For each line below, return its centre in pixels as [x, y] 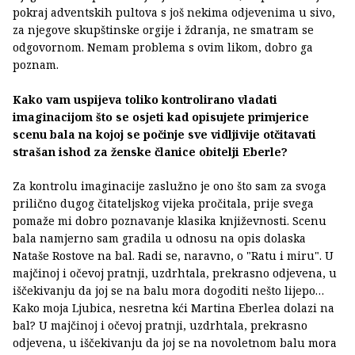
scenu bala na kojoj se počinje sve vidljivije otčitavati [166, 135]
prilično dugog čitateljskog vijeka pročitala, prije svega [163, 204]
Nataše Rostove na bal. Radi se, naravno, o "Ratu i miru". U [173, 256]
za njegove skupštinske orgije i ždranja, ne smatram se [163, 30]
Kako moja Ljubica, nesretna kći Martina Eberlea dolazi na [174, 308]
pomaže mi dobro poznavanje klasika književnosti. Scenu [170, 221]
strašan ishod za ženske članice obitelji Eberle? [150, 152]
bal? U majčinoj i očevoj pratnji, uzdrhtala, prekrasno [160, 326]
